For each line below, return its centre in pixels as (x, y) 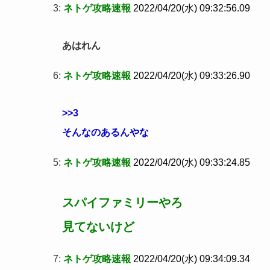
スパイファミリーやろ (122, 203)
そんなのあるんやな (105, 133)
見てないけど (98, 227)
